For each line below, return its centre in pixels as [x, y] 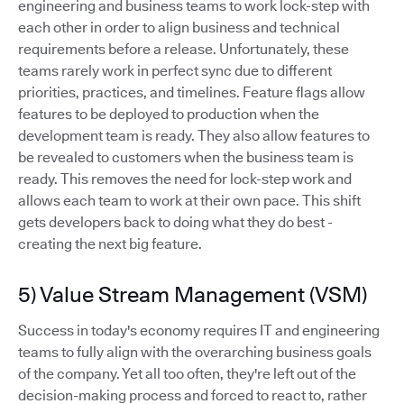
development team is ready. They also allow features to [194, 136]
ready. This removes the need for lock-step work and [185, 179]
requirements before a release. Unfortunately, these [184, 50]
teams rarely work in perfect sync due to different [175, 71]
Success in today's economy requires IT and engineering [199, 331]
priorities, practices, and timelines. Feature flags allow [192, 93]
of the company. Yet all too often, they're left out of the [187, 374]
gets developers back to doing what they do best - [175, 223]
